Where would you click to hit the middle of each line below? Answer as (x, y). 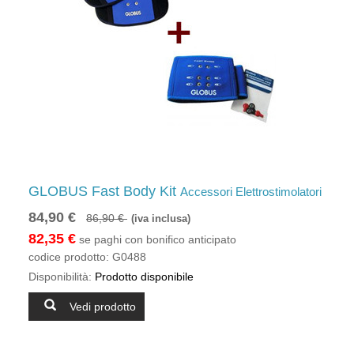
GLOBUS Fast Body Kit (104, 191)
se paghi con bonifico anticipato (156, 239)
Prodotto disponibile (143, 277)
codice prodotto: (69, 257)
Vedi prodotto (103, 306)
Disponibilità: (60, 277)
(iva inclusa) (161, 219)
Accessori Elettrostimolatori (251, 192)
